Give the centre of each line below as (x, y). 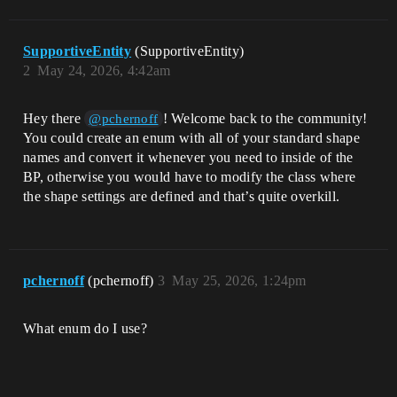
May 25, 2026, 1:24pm (239, 281)
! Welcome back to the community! (265, 119)
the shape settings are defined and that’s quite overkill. (182, 197)
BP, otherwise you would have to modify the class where (190, 177)
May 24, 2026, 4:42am (104, 71)
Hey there (54, 119)
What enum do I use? (86, 329)
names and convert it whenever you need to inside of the (188, 158)
